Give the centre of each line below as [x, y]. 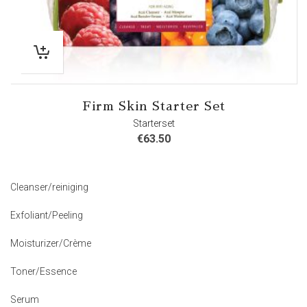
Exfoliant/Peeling [47, 215]
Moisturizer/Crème [51, 243]
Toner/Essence [44, 271]
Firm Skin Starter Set [153, 106]
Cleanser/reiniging [49, 187]
